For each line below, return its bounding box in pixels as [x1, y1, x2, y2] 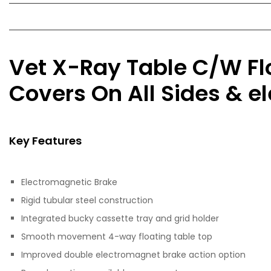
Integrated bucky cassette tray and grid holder [21, 212, 219, 225]
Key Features [9, 133, 82, 149]
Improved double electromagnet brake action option [21, 249, 246, 261]
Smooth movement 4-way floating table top [21, 230, 212, 243]
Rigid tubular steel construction [21, 194, 153, 207]
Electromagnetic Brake [21, 176, 117, 189]
